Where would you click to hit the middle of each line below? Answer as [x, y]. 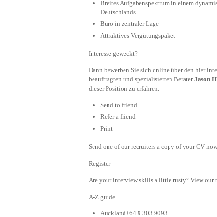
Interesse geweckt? [113, 53]
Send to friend [119, 105]
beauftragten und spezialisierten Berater [141, 79]
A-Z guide [102, 197]
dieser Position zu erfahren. [124, 89]
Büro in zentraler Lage [130, 24]
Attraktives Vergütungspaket [138, 35]
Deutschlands [118, 12]
